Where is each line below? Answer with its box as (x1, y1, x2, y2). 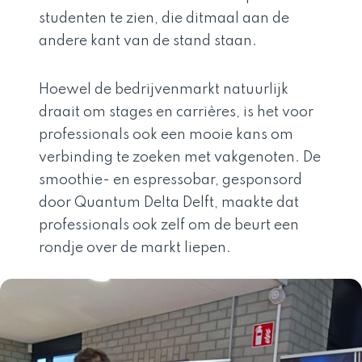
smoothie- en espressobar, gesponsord (39, 173, 302, 187)
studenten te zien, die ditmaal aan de (39, 11, 289, 26)
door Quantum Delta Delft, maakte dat (39, 196, 299, 210)
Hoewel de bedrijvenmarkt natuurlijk (39, 82, 288, 97)
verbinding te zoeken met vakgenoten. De (39, 150, 321, 165)
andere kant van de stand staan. (39, 34, 257, 48)
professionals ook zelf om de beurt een (39, 218, 299, 233)
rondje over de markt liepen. (39, 241, 231, 255)
